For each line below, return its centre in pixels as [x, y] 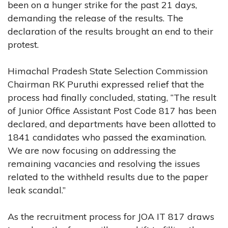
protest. [23, 44]
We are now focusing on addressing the [92, 150]
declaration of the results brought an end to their [110, 31]
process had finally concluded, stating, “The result [112, 97]
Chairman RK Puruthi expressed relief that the [106, 84]
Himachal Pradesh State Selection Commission [108, 71]
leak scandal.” [37, 190]
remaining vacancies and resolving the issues [104, 163]
